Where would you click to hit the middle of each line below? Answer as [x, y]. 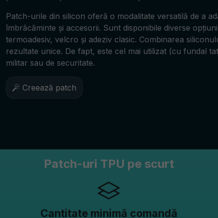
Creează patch [48, 87]
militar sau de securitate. [50, 63]
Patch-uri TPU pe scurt [109, 164]
